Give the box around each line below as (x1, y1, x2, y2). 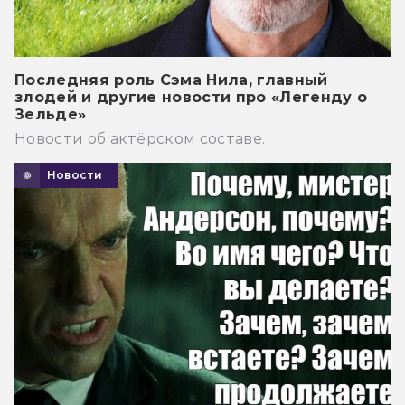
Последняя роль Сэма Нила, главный (14, 71, 328, 89)
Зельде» (14, 105, 87, 123)
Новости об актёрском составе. (14, 129, 266, 147)
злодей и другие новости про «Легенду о (14, 88, 368, 106)
